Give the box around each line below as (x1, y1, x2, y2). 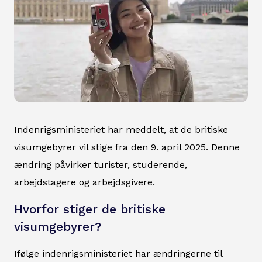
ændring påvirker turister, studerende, (14, 159, 187, 171)
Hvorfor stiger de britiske (14, 202, 166, 217)
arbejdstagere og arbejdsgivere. (14, 177, 155, 188)
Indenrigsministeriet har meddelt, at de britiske (14, 124, 228, 136)
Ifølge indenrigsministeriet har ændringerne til (14, 248, 222, 260)
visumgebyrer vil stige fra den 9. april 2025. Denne (14, 142, 240, 153)
